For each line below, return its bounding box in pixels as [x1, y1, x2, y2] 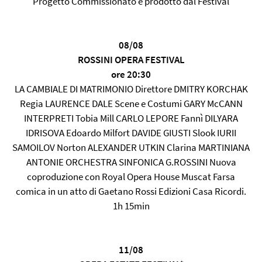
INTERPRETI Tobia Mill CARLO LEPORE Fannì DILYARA [24, 112, 238, 125]
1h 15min [112, 199, 150, 212]
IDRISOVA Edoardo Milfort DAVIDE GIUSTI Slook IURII [26, 126, 236, 139]
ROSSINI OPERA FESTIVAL [77, 53, 185, 66]
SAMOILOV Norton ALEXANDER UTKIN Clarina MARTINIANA [12, 141, 250, 154]
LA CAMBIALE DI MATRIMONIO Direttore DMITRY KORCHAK [14, 82, 248, 95]
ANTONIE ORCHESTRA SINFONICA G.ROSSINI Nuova [26, 156, 236, 168]
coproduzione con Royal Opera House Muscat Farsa [27, 170, 235, 183]
